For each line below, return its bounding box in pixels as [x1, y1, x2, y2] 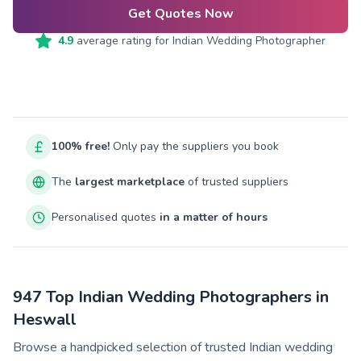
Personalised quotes [52, 210, 160, 225]
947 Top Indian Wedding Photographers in [13, 286, 329, 308]
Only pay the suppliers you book [110, 139, 279, 154]
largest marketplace [75, 174, 185, 189]
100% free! [52, 139, 110, 154]
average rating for [73, 33, 172, 48]
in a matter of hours [160, 210, 268, 225]
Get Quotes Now [127, 5, 234, 23]
